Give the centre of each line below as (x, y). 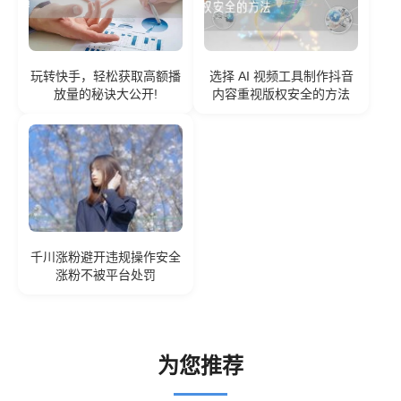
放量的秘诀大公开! (106, 94)
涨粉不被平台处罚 (106, 275)
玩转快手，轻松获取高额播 (106, 77)
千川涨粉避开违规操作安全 (106, 257)
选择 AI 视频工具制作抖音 (281, 77)
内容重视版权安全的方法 (281, 94)
